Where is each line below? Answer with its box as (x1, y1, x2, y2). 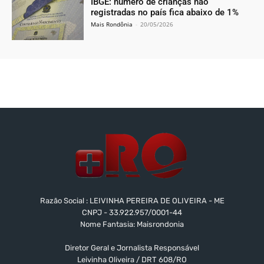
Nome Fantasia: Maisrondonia (80, 220, 184, 229)
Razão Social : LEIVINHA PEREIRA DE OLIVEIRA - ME (39, 196, 225, 206)
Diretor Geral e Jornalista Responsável (65, 243, 199, 253)
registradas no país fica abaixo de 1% (91, 6, 239, 18)
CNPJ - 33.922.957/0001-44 (82, 208, 182, 217)
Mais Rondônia (91, 19, 133, 28)
